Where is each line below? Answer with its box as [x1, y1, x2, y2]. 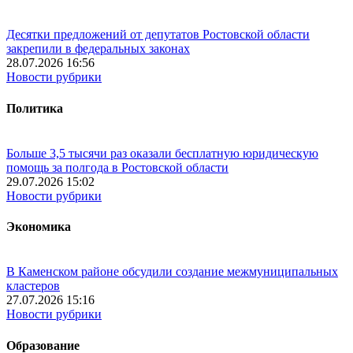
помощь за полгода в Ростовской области [6, 160, 229, 174]
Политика [6, 101, 63, 115]
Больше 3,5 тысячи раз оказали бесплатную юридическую [6, 146, 318, 160]
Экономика [6, 220, 71, 234]
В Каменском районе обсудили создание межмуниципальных [6, 265, 338, 279]
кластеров [6, 279, 60, 293]
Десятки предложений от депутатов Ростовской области [6, 28, 310, 42]
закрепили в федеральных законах [6, 42, 190, 56]
